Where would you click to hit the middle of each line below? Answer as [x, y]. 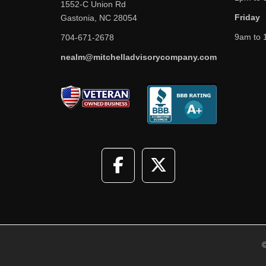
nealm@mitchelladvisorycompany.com [139, 57]
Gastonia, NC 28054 [99, 18]
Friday [247, 17]
